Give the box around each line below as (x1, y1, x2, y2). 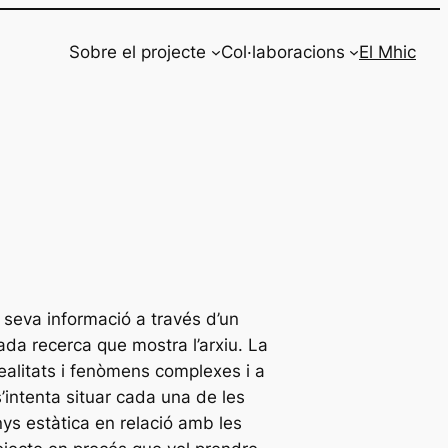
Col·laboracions (220, 41, 345, 62)
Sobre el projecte (69, 41, 207, 62)
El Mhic (359, 41, 416, 62)
